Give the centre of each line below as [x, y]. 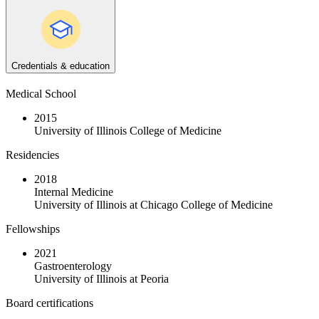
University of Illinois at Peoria [101, 279]
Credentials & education [61, 66]
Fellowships [33, 229]
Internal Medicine [74, 192]
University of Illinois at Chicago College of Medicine [153, 205]
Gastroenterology [73, 266]
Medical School [41, 94]
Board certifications [49, 303]
